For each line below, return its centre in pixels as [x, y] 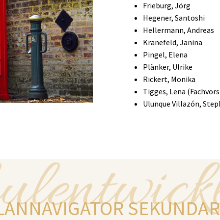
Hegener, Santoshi [175, 17]
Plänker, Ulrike [168, 67]
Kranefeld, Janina [173, 42]
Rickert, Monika [170, 79]
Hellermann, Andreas [179, 30]
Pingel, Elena [165, 54]
